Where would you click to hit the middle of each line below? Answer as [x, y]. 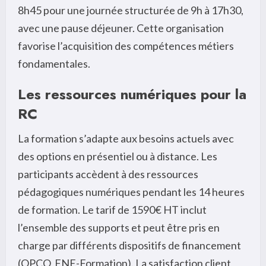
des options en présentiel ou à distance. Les [118, 156]
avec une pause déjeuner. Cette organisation [121, 28]
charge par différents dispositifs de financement [129, 245]
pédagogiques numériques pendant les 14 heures [131, 191]
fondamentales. [54, 63]
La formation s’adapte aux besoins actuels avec [126, 138]
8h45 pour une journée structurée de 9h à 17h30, [131, 10]
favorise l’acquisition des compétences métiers [126, 45]
